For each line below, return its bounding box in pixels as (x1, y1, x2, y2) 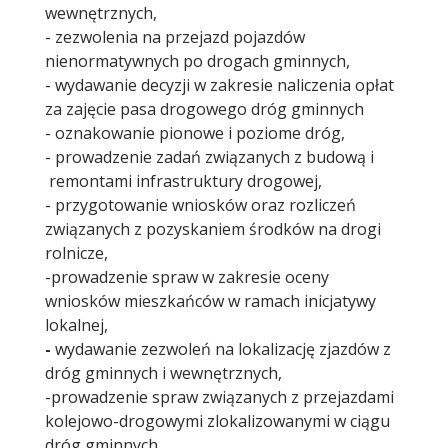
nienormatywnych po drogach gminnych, (45, 49, 350, 72)
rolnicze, (45, 241, 108, 264)
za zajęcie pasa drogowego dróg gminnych (45, 97, 364, 120)
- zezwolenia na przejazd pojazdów (45, 25, 305, 48)
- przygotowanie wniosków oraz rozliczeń (45, 193, 356, 216)
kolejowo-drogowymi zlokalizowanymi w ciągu (45, 409, 390, 432)
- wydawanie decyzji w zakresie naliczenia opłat (45, 73, 394, 96)
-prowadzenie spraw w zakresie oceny (45, 265, 329, 288)
